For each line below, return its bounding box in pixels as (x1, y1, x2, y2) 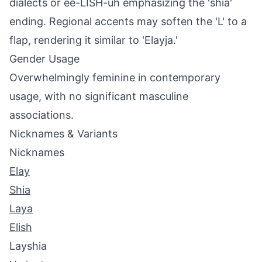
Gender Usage (9, 53, 80, 65)
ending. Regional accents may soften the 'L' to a (9, 15, 247, 27)
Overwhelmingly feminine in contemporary (9, 71, 220, 84)
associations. (9, 109, 74, 121)
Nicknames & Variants (9, 127, 118, 140)
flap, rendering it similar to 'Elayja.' (9, 34, 178, 46)
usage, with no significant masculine (9, 90, 188, 102)
